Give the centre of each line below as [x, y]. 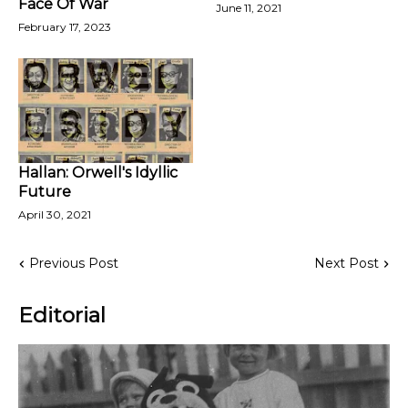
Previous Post [74, 263]
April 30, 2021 [55, 214]
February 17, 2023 [65, 27]
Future [45, 192]
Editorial [62, 315]
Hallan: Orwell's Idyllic [98, 173]
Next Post [347, 263]
